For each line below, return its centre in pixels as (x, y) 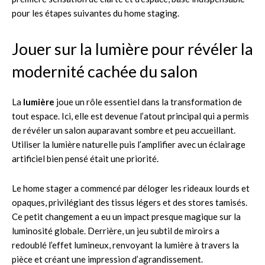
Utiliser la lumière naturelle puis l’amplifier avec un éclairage (129, 144)
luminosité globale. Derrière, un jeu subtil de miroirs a (116, 230)
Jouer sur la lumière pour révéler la (132, 49)
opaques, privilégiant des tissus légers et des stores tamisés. (130, 202)
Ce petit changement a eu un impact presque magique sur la (126, 216)
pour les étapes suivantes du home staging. (96, 13)
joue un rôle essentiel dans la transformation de (148, 101)
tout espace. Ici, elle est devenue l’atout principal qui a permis (130, 116)
